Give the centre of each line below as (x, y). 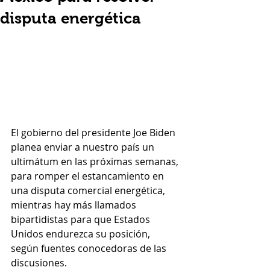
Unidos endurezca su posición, (82, 234)
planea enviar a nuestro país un (84, 147)
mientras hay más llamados (75, 205)
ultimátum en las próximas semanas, (96, 162)
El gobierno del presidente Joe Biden (94, 133)
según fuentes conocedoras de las (90, 249)
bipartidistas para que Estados (82, 220)
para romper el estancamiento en (89, 176)
